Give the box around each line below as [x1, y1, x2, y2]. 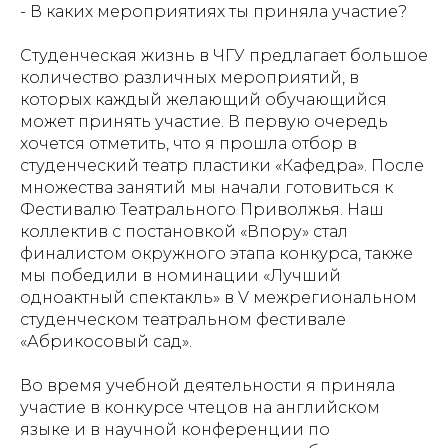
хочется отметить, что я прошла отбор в [20, 134, 357, 153]
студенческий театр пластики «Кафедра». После [20, 156, 424, 175]
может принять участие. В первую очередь [20, 112, 388, 131]
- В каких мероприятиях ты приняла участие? [20, 2, 407, 21]
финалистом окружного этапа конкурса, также [20, 244, 413, 263]
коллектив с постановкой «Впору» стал [20, 222, 348, 241]
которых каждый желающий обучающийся [20, 90, 387, 109]
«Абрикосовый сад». [20, 332, 192, 351]
